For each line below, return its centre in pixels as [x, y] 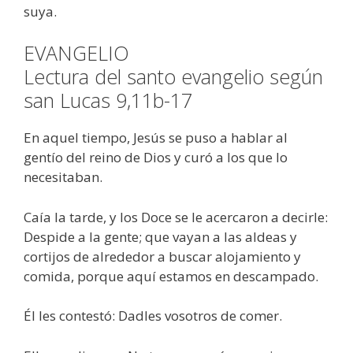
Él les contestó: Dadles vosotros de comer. [153, 316]
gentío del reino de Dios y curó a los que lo [156, 158]
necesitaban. [63, 177]
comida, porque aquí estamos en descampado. [171, 276]
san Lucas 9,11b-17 [108, 100]
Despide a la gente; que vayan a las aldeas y [160, 236]
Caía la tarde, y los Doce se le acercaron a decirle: [176, 217]
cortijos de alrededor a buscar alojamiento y [162, 256]
